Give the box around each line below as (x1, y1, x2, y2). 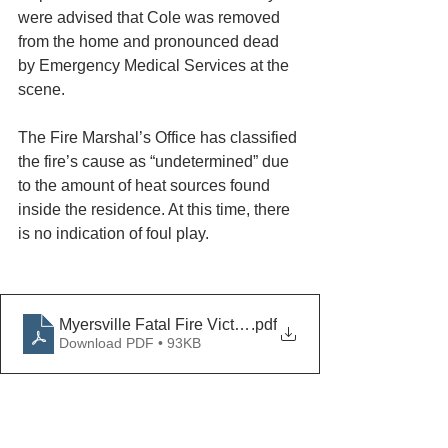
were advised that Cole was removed (18, 9, 284, 26)
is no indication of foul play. (18, 225, 209, 242)
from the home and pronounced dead (18, 33, 283, 50)
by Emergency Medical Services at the (18, 57, 293, 74)
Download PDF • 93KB (59, 335, 201, 351)
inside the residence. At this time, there (18, 201, 294, 218)
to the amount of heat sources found (18, 177, 274, 194)
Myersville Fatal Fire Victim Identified (59, 316, 320, 333)
